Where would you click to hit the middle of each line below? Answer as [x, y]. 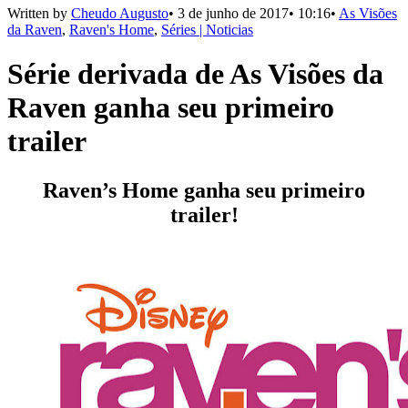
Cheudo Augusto [120, 13]
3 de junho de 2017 [233, 13]
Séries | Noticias [207, 30]
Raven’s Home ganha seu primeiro [204, 190]
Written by [39, 13]
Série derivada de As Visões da [195, 74]
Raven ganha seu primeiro [171, 108]
